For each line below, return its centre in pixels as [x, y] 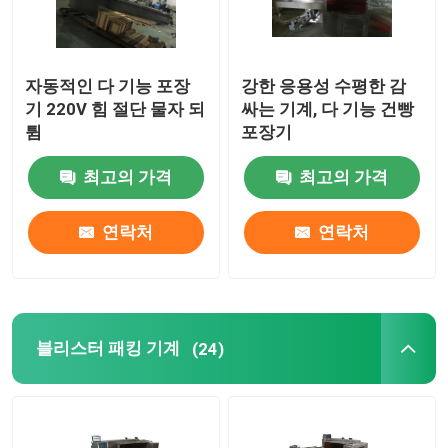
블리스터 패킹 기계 [107, 348]
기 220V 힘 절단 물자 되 [115, 109]
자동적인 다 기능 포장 [108, 86]
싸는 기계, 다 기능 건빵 [328, 109]
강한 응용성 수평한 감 [324, 86]
